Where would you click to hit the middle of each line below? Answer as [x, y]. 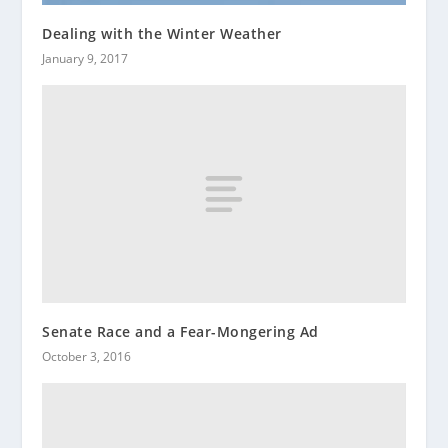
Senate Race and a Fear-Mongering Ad [180, 331]
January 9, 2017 [85, 59]
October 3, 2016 [87, 356]
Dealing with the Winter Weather [162, 34]
